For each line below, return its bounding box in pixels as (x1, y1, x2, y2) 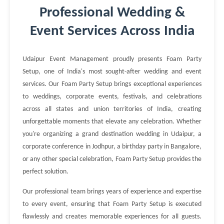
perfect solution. (22, 168, 68, 175)
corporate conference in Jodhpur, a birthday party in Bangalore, (22, 143, 201, 150)
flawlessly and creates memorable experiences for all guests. (22, 213, 201, 220)
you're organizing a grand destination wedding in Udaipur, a (22, 130, 201, 138)
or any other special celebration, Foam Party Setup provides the (22, 155, 201, 163)
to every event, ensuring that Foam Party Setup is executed (22, 200, 201, 208)
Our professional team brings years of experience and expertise (22, 188, 201, 195)
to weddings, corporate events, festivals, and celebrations (22, 93, 201, 100)
